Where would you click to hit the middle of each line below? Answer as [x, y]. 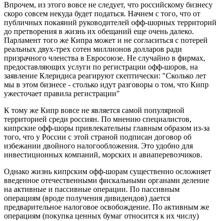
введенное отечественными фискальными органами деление [107, 180]
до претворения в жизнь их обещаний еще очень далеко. [99, 31]
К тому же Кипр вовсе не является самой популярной [94, 110]
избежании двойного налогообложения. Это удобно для [98, 146]
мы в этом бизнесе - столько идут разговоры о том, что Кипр [106, 84]
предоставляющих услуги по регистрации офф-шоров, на [101, 67]
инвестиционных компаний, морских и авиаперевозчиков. [103, 154]
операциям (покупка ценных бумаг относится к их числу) [101, 216]
